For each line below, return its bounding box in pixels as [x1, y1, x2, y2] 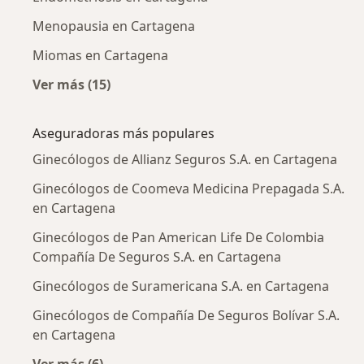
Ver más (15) [32, 75, 110, 93]
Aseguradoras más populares [32, 123, 214, 142]
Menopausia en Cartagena [32, 16, 195, 35]
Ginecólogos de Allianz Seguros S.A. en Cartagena [32, 149, 337, 168]
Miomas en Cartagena [32, 45, 168, 64]
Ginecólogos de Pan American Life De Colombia [32, 227, 324, 246]
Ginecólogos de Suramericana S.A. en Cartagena [32, 276, 329, 295]
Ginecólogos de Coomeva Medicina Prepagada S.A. [32, 179, 344, 197]
